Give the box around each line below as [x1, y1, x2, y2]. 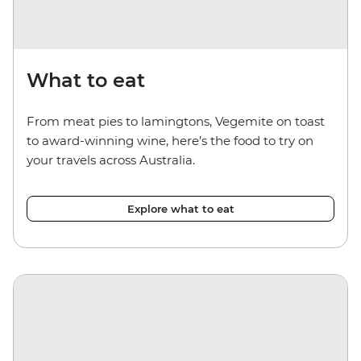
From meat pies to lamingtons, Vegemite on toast [27, 113, 325, 129]
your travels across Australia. [27, 151, 195, 168]
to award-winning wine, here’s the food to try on [27, 132, 313, 148]
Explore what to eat [127, 201, 234, 215]
